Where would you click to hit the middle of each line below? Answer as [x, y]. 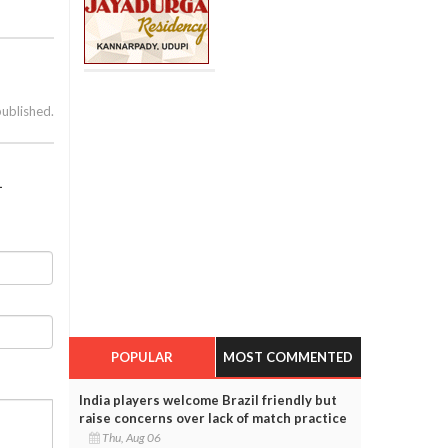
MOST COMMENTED [288, 356]
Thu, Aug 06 [132, 437]
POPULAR [141, 356]
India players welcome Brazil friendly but [207, 399]
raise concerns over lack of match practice [212, 417]
